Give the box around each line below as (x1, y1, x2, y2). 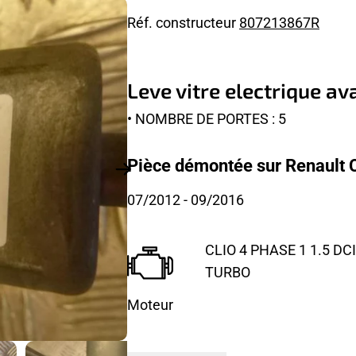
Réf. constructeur (127, 13, 239, 33)
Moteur (127, 294, 173, 314)
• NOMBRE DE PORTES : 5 (127, 108, 286, 128)
